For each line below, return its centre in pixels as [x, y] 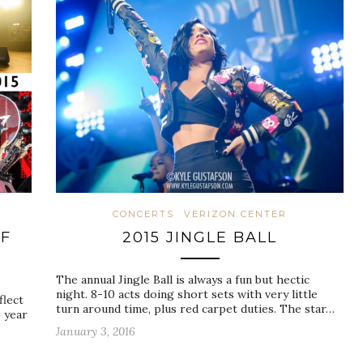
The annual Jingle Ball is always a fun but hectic [183, 280]
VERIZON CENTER [235, 214]
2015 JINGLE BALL [200, 238]
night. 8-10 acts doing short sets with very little [187, 295]
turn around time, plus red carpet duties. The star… [195, 309]
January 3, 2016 [96, 332]
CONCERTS [143, 214]
